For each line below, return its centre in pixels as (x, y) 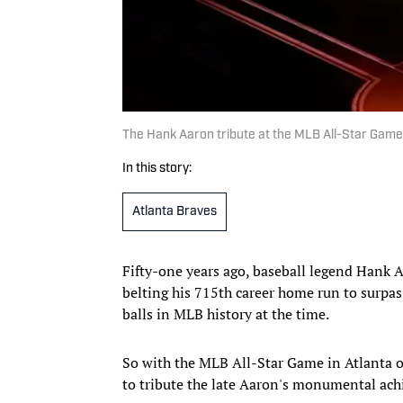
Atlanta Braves (175, 211)
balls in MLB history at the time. (226, 313)
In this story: (157, 168)
